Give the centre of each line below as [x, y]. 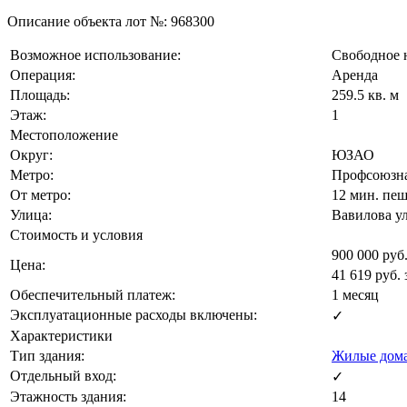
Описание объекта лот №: [89, 21]
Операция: [43, 74]
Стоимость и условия [76, 234]
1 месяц [355, 294]
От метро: [40, 194]
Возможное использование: [95, 55]
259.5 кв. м [365, 94]
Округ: [31, 154]
